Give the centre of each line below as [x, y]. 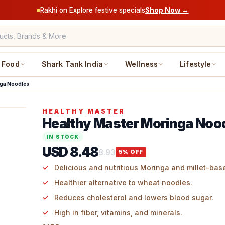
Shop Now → [167, 10]
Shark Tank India [72, 64]
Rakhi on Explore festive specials [92, 10]
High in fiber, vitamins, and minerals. [118, 213]
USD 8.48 [70, 152]
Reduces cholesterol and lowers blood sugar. [134, 198]
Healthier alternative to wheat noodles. [123, 183]
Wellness [142, 64]
